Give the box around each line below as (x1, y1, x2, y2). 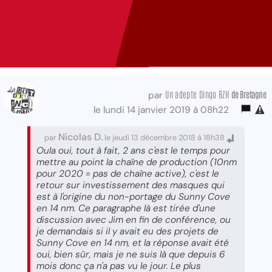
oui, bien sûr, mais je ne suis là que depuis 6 (36, 248, 225, 261)
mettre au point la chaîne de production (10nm (36, 156, 237, 169)
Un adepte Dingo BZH (165, 88, 229, 100)
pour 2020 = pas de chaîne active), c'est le (36, 168, 219, 180)
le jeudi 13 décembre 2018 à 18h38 (103, 132, 226, 143)
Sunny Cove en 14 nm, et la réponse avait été (36, 237, 229, 250)
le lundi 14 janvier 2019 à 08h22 (93, 104, 234, 117)
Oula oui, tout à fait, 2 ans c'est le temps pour (36, 144, 230, 157)
